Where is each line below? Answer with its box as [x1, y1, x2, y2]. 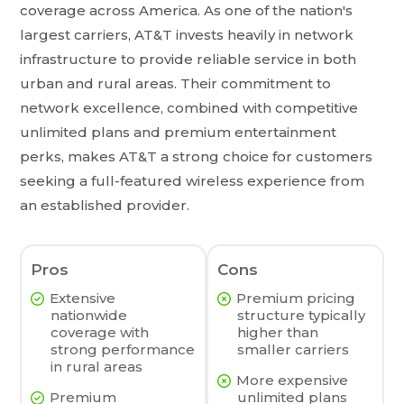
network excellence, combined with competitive [20, 99, 359, 117]
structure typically [236, 307, 365, 325]
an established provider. [20, 197, 190, 215]
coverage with [50, 324, 150, 342]
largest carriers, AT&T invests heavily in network [20, 26, 354, 44]
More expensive [235, 372, 348, 390]
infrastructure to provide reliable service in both [20, 50, 357, 69]
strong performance [50, 341, 196, 359]
